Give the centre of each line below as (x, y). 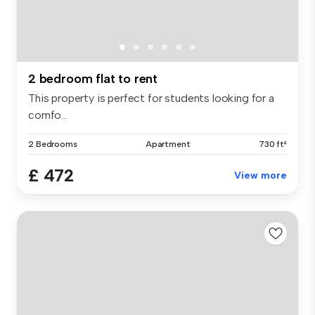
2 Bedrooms (53, 144)
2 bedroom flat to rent (93, 78)
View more (261, 175)
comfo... (48, 115)
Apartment (168, 144)
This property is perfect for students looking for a (151, 98)
